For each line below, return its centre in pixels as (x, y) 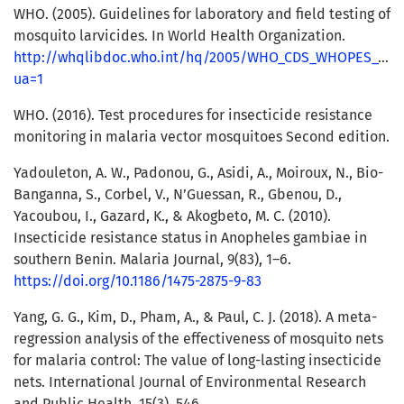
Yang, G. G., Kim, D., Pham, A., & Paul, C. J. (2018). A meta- (195, 317)
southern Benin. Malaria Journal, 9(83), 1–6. (152, 260)
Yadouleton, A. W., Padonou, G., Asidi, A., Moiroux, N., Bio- (198, 173)
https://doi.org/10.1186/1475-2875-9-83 (138, 281)
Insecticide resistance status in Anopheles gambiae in (190, 238)
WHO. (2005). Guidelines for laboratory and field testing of (202, 14)
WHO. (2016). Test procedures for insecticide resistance (193, 115)
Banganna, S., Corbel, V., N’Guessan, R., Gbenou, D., (178, 195)
